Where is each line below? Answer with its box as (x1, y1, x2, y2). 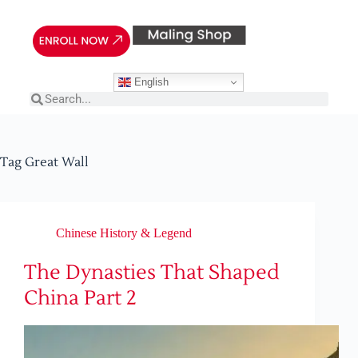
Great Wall (22, 154, 89, 171)
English (131, 75, 169, 88)
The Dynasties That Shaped (24, 260, 280, 286)
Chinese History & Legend (56, 226, 192, 241)
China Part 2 (24, 285, 137, 312)
